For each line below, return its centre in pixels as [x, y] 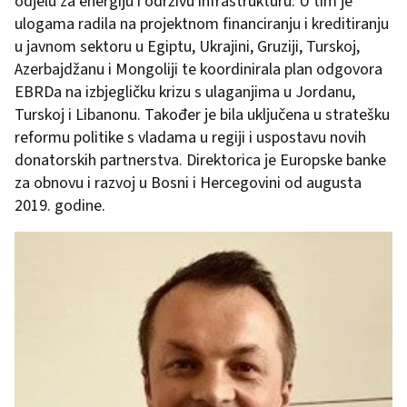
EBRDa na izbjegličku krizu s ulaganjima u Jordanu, [185, 92]
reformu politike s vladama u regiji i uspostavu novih [190, 137]
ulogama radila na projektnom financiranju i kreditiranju [202, 24]
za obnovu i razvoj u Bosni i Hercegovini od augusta [188, 183]
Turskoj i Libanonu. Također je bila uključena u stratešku [202, 114]
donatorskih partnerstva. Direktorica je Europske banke [200, 160]
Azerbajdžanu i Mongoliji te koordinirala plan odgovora [199, 69]
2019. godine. [60, 205]
